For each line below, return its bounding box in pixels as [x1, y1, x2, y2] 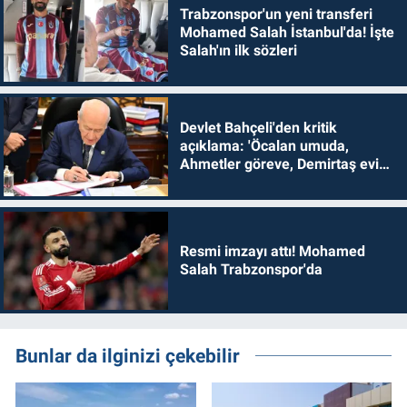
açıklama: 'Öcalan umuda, [179, 137, 349, 155]
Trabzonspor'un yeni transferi [179, 5, 372, 24]
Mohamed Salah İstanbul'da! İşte [179, 24, 394, 42]
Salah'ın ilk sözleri [179, 42, 297, 60]
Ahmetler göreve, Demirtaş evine [179, 155, 395, 174]
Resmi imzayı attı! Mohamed [179, 242, 365, 260]
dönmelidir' [179, 174, 253, 192]
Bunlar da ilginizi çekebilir [15, 344, 240, 368]
